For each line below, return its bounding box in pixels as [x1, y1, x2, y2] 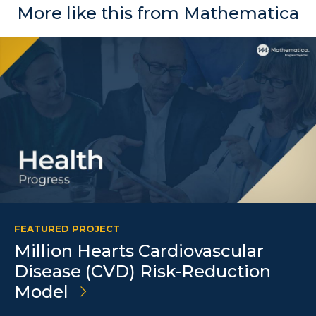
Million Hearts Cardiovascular [14, 241, 264, 262]
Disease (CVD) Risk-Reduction [14, 261, 271, 282]
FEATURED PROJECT [14, 223, 120, 235]
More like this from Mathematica [17, 3, 299, 23]
